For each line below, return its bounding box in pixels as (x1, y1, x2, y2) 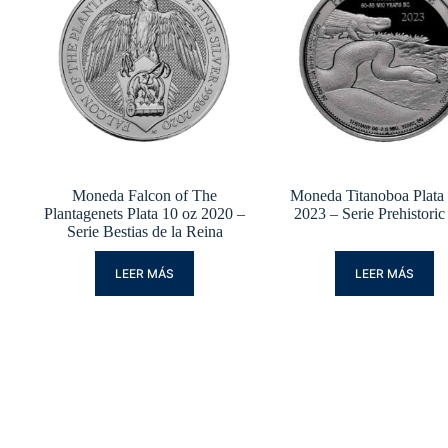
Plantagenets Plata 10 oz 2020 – (44, 205, 246, 223)
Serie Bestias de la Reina (66, 223, 223, 241)
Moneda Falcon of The (72, 187, 218, 205)
